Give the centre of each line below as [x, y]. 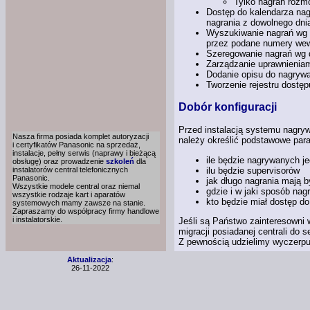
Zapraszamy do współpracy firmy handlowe [86, 211]
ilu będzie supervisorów [253, 170]
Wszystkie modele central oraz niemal [76, 186]
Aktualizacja [89, 259]
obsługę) [28, 161]
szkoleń [120, 161]
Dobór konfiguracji [228, 107]
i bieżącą [141, 153]
